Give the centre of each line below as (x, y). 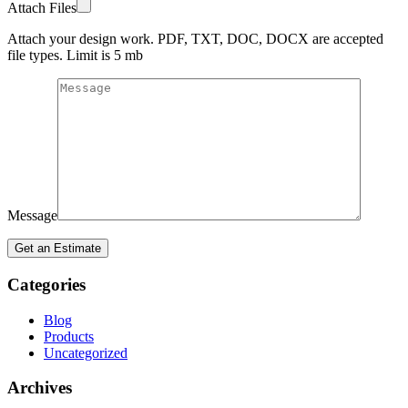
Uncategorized (86, 352)
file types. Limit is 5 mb (75, 56)
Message (32, 216)
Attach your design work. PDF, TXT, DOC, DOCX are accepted (195, 39)
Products (69, 336)
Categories (46, 284)
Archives (40, 388)
